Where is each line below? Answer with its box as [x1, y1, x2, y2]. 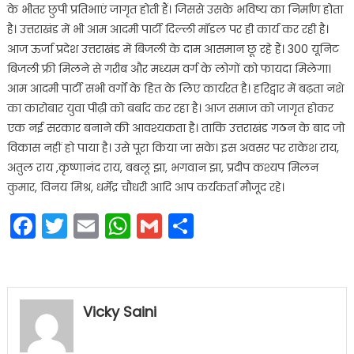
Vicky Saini [82, 301, 156, 322]
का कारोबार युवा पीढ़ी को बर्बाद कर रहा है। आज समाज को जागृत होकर [6, 100, 333, 116]
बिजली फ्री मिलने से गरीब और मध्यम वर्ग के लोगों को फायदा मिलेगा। [6, 60, 331, 77]
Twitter [66, 207, 150, 243]
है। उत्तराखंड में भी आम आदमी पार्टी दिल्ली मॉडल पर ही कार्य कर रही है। [6, 21, 329, 37]
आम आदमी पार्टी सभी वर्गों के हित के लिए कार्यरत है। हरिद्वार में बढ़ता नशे [6, 80, 344, 96]
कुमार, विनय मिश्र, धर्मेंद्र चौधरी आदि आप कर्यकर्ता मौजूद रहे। [6, 179, 284, 195]
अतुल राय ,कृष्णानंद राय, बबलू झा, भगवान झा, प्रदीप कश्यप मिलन [6, 159, 318, 175]
